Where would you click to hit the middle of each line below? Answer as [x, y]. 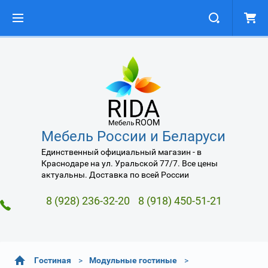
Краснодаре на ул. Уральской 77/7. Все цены [130, 163]
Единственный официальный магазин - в [121, 152]
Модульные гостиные [133, 260]
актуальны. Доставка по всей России [115, 174]
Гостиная [53, 260]
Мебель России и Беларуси [133, 136]
